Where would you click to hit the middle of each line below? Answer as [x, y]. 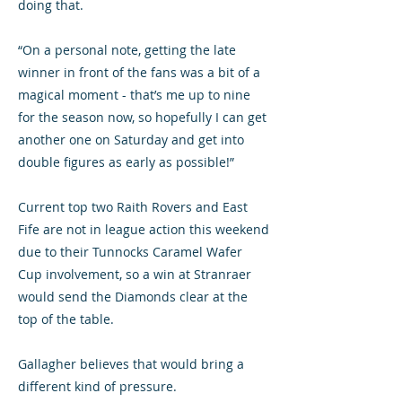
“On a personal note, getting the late [127, 50]
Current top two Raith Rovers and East [133, 207]
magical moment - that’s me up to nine [134, 95]
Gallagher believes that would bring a [131, 364]
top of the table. [66, 319]
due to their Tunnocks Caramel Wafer [130, 252]
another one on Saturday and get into [131, 140]
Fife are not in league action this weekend [144, 229]
